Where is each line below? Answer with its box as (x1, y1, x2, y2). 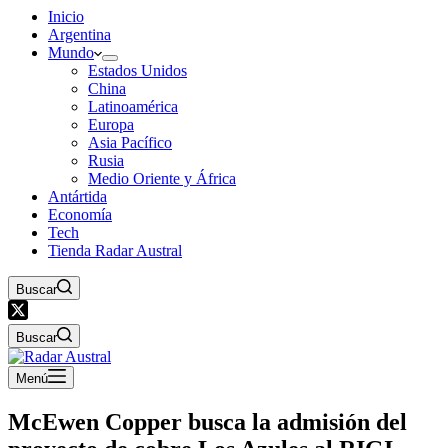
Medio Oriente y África (88, 170, 236, 187)
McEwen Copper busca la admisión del (8, 408, 407, 435)
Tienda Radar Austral (48, 242, 182, 259)
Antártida (48, 188, 107, 205)
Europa (88, 116, 134, 133)
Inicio (48, 8, 84, 25)
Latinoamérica (88, 98, 178, 115)
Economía (48, 206, 112, 223)
